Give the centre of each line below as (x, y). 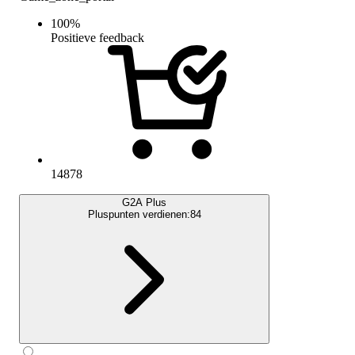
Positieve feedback (97, 37)
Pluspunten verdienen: (139, 214)
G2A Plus (144, 202)
